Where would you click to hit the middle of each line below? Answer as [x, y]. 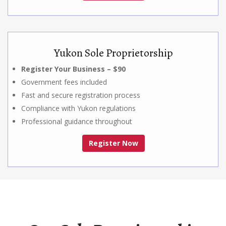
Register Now [114, 143]
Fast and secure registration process [81, 95]
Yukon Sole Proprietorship [114, 53]
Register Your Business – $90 [73, 69]
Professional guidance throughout [77, 121]
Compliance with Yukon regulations [78, 108]
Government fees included [64, 82]
